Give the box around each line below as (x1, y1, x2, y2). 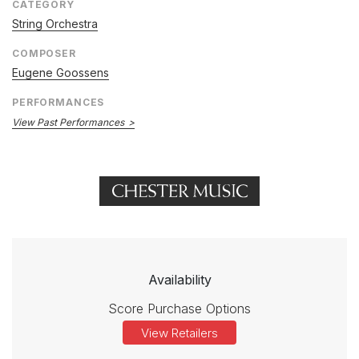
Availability (147, 272, 212, 288)
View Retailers (141, 325, 218, 341)
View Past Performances (12, 116, 124, 129)
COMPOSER (12, 47, 76, 60)
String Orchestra (12, 17, 98, 31)
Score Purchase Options (108, 301, 251, 317)
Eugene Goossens (12, 66, 109, 80)
